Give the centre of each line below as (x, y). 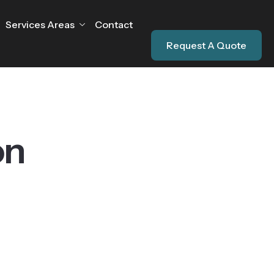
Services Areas (40, 24)
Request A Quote (206, 45)
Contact (114, 24)
